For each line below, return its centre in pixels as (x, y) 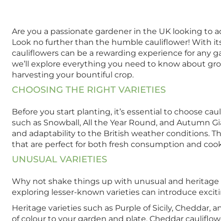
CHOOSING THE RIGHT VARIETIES (89, 90)
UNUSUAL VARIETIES (59, 160)
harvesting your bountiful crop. (73, 75)
